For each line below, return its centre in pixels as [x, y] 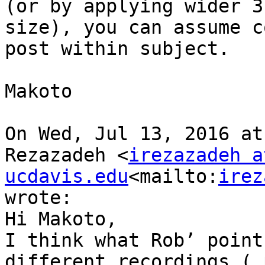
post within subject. [117, 49]
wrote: [38, 198]
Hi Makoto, [61, 219]
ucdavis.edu [67, 177]
